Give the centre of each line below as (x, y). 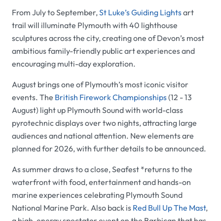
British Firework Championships (111, 97)
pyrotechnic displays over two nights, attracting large (104, 123)
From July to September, (55, 13)
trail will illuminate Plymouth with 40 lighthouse (95, 25)
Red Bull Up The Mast (169, 208)
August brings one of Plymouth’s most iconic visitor (100, 85)
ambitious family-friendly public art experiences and (103, 51)
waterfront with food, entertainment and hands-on (101, 182)
